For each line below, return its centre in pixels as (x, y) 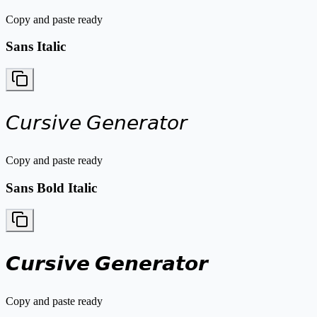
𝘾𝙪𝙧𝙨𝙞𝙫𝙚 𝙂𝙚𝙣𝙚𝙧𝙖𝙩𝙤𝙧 (107, 264)
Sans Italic (36, 47)
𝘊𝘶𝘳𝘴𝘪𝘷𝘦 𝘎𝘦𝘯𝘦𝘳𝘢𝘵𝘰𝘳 (97, 123)
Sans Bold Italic (51, 188)
